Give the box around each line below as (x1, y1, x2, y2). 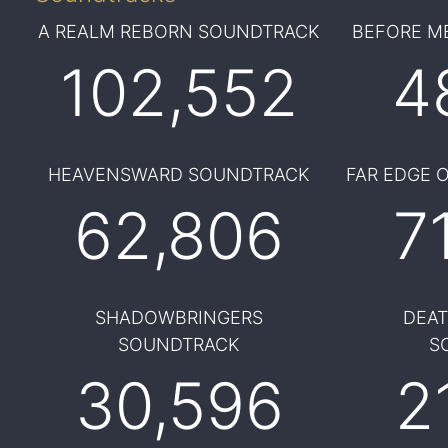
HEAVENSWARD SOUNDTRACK (48, 164, 311, 185)
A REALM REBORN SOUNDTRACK (38, 21, 321, 42)
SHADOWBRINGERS (95, 307, 264, 328)
